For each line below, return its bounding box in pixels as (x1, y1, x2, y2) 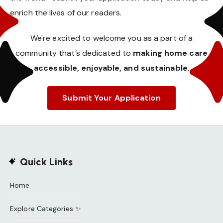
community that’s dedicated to (15, 47, 133, 58)
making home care (133, 47, 208, 58)
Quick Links (20, 155, 73, 168)
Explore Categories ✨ (10, 204, 81, 213)
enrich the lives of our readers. (10, 7, 122, 18)
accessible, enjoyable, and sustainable (34, 62, 188, 73)
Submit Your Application (62, 92, 161, 103)
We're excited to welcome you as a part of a (30, 32, 193, 43)
